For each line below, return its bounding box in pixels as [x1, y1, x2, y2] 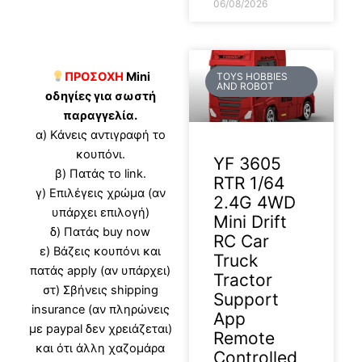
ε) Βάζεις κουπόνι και [40, 244, 162, 259]
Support [213, 289, 279, 310]
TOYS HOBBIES [217, 69, 288, 82]
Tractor [213, 270, 272, 291]
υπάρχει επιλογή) [51, 205, 149, 221]
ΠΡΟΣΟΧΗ [64, 69, 124, 85]
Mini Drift [213, 212, 287, 233]
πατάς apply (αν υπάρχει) [30, 263, 171, 279]
